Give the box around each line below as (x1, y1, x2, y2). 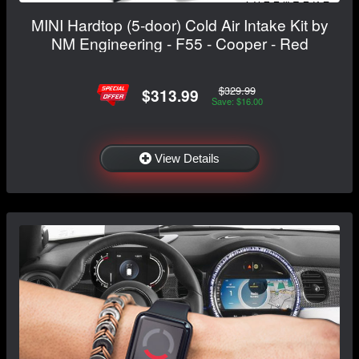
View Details (155, 151, 220, 166)
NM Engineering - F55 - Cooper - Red (50, 32, 309, 54)
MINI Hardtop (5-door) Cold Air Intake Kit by (30, 14, 329, 36)
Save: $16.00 (211, 94, 263, 107)
